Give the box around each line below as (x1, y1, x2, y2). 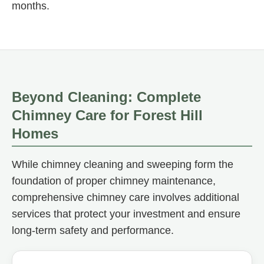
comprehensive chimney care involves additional (12, 191, 239, 203)
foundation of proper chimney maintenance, (12, 174, 216, 187)
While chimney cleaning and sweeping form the (12, 158, 233, 170)
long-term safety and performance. (12, 224, 174, 236)
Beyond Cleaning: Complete (12, 88, 201, 105)
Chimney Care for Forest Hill (12, 107, 203, 123)
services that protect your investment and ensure (12, 207, 240, 220)
